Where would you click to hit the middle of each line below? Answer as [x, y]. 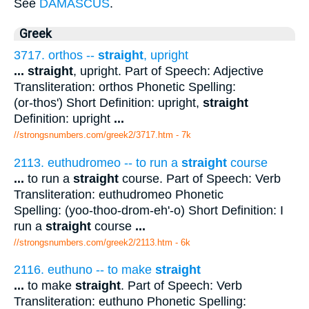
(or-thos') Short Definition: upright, [108, 103]
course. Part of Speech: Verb [200, 178]
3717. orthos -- [56, 56]
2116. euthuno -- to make [84, 270]
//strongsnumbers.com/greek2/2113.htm [93, 242]
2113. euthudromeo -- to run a [98, 162]
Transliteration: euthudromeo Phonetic [119, 194]
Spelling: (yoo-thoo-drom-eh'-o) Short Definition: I [149, 210]
